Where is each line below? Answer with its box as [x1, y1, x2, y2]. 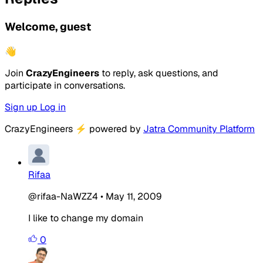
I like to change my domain [28, 211, 143, 224]
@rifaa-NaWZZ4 [28, 190, 98, 203]
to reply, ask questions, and [99, 66, 218, 79]
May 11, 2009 [106, 190, 161, 203]
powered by [87, 122, 143, 135]
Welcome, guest [5, 19, 91, 35]
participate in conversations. [5, 79, 125, 92]
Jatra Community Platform [143, 122, 255, 135]
